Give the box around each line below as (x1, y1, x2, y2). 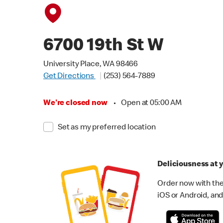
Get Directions (43, 73, 96, 81)
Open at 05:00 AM (121, 100, 182, 108)
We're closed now (43, 100, 108, 108)
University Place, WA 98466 (43, 61, 138, 69)
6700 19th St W (43, 38, 164, 56)
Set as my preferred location (57, 124, 156, 132)
